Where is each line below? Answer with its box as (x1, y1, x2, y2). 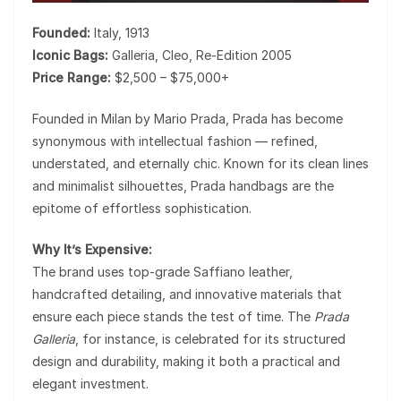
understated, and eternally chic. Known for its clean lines (32, 155, 369, 171)
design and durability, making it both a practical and (32, 353, 340, 369)
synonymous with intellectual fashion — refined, (32, 132, 318, 149)
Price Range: (32, 69, 111, 85)
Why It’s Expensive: (32, 241, 152, 257)
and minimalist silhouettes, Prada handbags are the (32, 177, 334, 193)
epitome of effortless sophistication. (32, 200, 252, 216)
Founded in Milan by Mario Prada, (32, 110, 233, 126)
